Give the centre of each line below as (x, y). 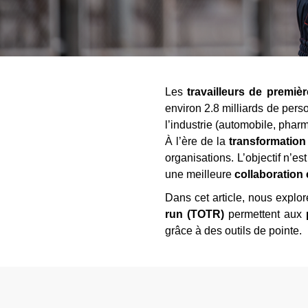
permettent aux (265, 214)
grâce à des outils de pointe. (233, 231)
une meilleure (200, 174)
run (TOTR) (195, 214)
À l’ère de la (197, 141)
